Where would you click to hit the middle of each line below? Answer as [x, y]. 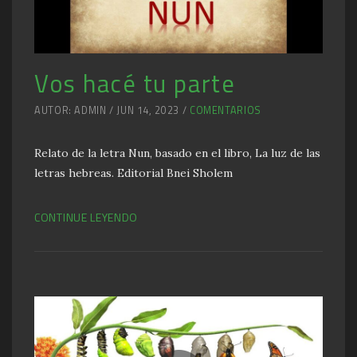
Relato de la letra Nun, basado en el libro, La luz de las [177, 153]
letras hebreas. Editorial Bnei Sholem [133, 173]
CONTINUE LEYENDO [86, 217]
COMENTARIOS [225, 110]
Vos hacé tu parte [135, 83]
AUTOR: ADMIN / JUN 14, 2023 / [112, 110]
